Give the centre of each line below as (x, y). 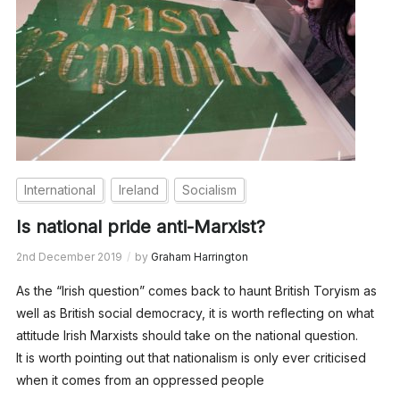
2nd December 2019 (69, 256)
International (59, 189)
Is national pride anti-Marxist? (140, 226)
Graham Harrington (199, 256)
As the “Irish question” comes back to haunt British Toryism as (196, 290)
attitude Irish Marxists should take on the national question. (187, 335)
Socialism (209, 189)
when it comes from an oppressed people (140, 379)
